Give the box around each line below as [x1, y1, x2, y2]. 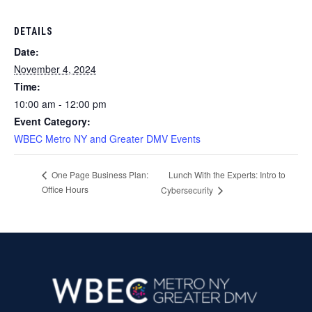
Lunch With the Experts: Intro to [168, 168, 286, 180]
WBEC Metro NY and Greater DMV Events [14, 131, 201, 146]
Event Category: [14, 114, 91, 128]
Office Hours [42, 182, 88, 195]
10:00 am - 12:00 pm [14, 96, 107, 111]
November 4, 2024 [14, 61, 96, 76]
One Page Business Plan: [49, 169, 148, 181]
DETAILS [14, 25, 53, 37]
